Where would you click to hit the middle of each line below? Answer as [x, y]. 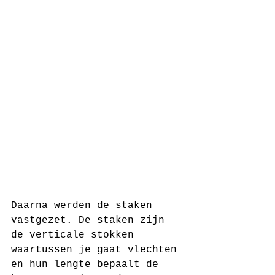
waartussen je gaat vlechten [97, 250]
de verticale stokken [76, 235]
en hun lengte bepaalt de [88, 264]
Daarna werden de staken [85, 205]
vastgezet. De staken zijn [91, 220]
